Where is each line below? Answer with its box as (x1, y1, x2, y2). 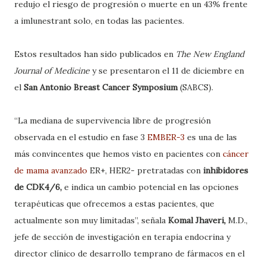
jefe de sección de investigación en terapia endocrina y (14, 232, 230, 242)
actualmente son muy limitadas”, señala (14, 215, 168, 226)
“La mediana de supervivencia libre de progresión (14, 115, 211, 126)
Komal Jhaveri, (168, 215, 228, 226)
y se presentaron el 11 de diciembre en (92, 65, 244, 76)
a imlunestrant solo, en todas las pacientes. (14, 15, 184, 26)
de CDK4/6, (14, 182, 62, 192)
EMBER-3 (147, 132, 185, 142)
